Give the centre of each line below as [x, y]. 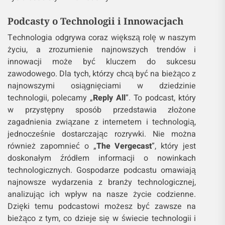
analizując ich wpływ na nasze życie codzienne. [102, 195]
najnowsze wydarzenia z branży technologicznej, [102, 183]
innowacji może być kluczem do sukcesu [102, 62]
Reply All [109, 98]
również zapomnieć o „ [52, 146]
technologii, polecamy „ [50, 98]
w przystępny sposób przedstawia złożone [102, 110]
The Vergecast [124, 146]
